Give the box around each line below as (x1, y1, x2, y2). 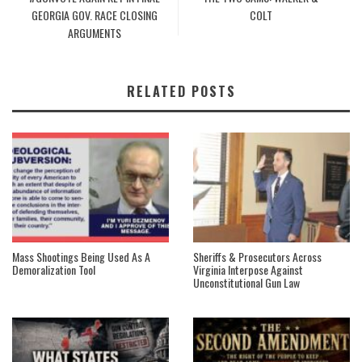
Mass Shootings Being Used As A (12, 247, 150, 265)
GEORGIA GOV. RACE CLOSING (32, 6, 158, 23)
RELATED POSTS (126, 81, 236, 101)
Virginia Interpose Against (193, 260, 303, 278)
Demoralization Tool (12, 260, 95, 278)
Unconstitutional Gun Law (193, 273, 300, 291)
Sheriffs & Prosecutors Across (193, 247, 322, 265)
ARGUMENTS (68, 23, 122, 41)
